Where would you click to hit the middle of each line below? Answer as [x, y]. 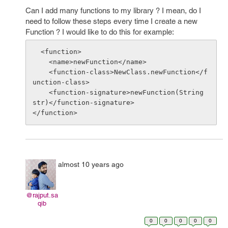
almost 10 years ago [91, 164]
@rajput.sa [42, 195]
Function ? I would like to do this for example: [100, 32]
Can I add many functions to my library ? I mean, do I [113, 10]
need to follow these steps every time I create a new [111, 21]
